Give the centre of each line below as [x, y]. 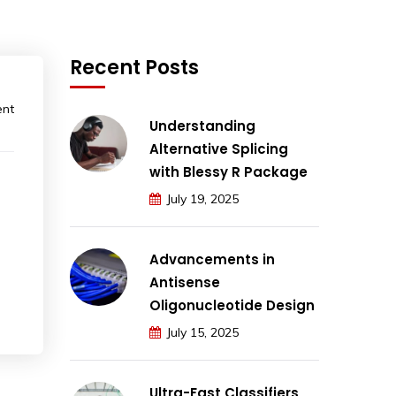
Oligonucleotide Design [232, 305]
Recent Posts [134, 68]
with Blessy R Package [228, 172]
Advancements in [212, 259]
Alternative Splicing [219, 149]
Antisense [185, 282]
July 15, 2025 [202, 332]
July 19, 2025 [202, 199]
